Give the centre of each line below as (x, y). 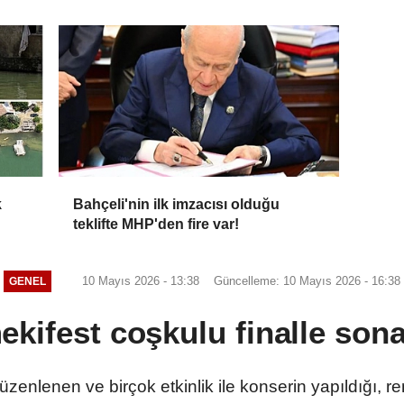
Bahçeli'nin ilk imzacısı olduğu (177, 204)
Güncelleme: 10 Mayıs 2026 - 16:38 (307, 280)
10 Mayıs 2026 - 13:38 (138, 280)
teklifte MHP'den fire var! (156, 224)
